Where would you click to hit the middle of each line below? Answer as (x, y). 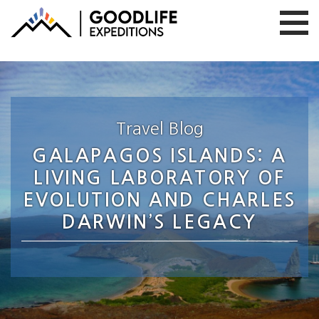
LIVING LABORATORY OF (159, 178)
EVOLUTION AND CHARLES (159, 200)
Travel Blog (159, 128)
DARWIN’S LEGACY (159, 222)
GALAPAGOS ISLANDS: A (159, 156)
